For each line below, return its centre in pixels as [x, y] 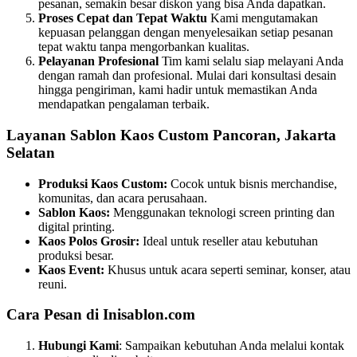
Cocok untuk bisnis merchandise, [252, 183]
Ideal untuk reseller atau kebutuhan [229, 241]
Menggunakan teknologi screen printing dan [222, 212]
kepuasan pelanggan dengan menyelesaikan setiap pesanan [186, 33]
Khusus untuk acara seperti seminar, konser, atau [228, 269]
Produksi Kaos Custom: [103, 183]
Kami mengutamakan [263, 18]
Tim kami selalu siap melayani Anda [251, 61]
